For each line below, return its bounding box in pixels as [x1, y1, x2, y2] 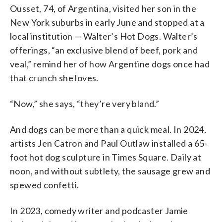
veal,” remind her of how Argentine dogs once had [10, 58, 210, 69]
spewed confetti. [10, 179, 79, 190]
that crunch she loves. [10, 72, 99, 83]
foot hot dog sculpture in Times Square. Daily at [10, 151, 202, 163]
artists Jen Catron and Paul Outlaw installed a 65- [10, 137, 208, 149]
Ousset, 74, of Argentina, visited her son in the [10, 2, 197, 14]
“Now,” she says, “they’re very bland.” [10, 98, 160, 109]
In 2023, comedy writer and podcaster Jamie [10, 205, 188, 216]
